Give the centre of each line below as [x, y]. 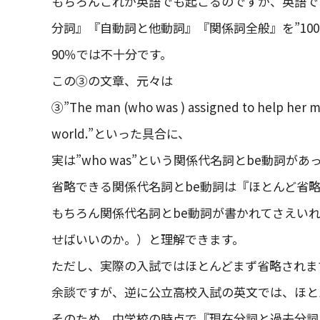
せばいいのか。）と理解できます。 [148, 239]
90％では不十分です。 [112, 54]
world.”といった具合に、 [121, 133]
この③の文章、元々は [112, 80]
